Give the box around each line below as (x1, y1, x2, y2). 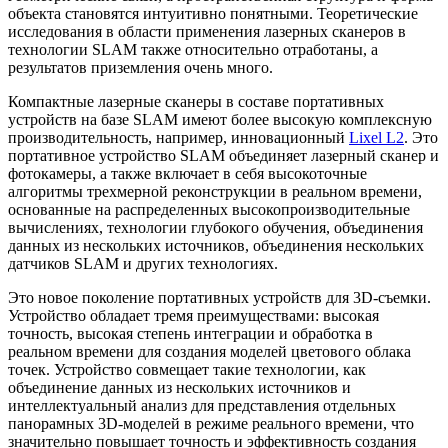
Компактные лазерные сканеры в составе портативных (8, 93, 384, 111)
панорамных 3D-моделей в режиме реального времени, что (8, 415, 414, 433)
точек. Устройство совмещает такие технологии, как (8, 361, 366, 379)
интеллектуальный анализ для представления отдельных (8, 397, 396, 415)
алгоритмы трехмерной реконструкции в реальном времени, (8, 183, 422, 201)
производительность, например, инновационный (8, 129, 349, 147)
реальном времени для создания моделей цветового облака (8, 343, 411, 361)
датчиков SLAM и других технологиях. (8, 255, 278, 273)
